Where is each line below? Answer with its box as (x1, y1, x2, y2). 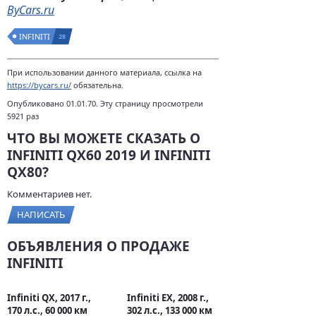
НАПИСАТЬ (17, 208, 65, 221)
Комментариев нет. (7, 188, 92, 200)
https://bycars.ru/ (7, 80, 71, 90)
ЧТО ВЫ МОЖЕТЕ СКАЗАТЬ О (7, 129, 200, 147)
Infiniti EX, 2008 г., (127, 291, 209, 304)
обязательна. (71, 80, 123, 90)
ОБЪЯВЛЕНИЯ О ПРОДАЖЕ (7, 237, 190, 255)
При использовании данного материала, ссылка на (7, 67, 202, 78)
